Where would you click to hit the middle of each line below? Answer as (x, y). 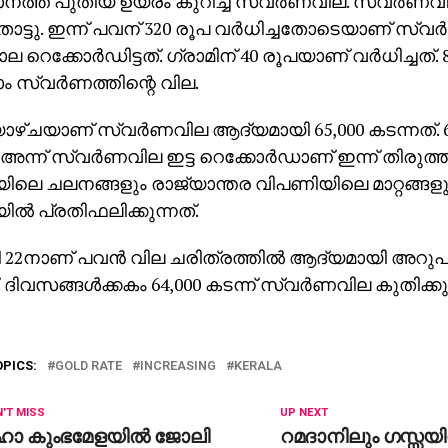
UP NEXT (304, 412)
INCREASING (178, 365)
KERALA (258, 365)
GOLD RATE (88, 365)
